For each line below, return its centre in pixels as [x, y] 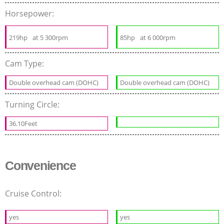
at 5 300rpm [50, 37]
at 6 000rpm [158, 37]
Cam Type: [25, 63]
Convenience [40, 165]
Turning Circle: [33, 104]
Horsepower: [30, 13]
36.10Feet [23, 123]
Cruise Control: [34, 193]
